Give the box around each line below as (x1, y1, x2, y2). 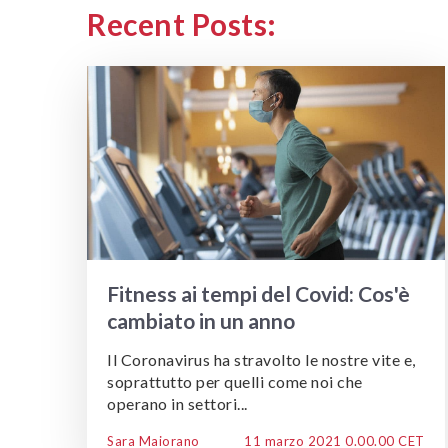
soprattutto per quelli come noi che (107, 372, 363, 392)
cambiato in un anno (107, 308, 295, 334)
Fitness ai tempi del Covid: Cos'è (107, 281, 410, 307)
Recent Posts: (87, 5, 277, 42)
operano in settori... (107, 394, 248, 414)
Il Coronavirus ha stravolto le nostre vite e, (107, 350, 416, 370)
